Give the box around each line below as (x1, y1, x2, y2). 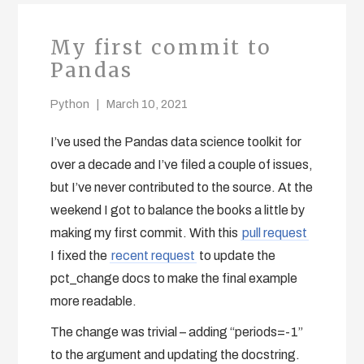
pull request (242, 225, 308, 240)
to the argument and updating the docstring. (50, 347, 301, 362)
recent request (111, 248, 196, 262)
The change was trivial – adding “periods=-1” (50, 324, 304, 339)
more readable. (50, 293, 137, 308)
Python (50, 97, 90, 110)
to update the (197, 248, 276, 262)
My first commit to (50, 34, 272, 60)
